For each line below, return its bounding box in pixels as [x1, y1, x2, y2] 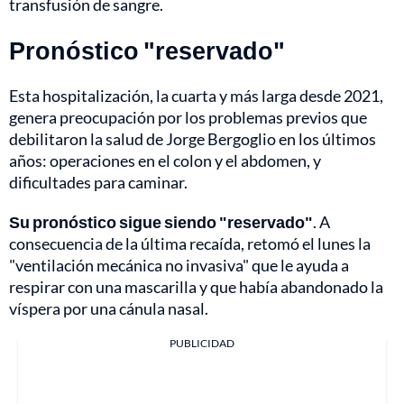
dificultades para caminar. [9, 171, 188, 192]
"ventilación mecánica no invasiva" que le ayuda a [9, 254, 349, 275]
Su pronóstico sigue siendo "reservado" [9, 211, 313, 232]
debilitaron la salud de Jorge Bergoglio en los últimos [9, 128, 376, 149]
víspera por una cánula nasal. [9, 298, 208, 318]
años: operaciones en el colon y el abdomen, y [9, 150, 321, 170]
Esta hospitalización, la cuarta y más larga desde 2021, [9, 85, 383, 106]
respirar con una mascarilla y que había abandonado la [9, 276, 383, 297]
